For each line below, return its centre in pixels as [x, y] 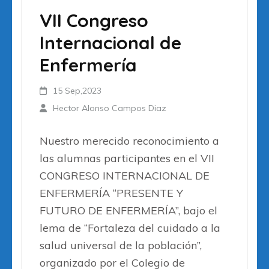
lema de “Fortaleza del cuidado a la [130, 228]
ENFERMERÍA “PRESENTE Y [111, 193]
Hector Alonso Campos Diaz [110, 108]
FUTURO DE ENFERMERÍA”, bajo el [128, 211]
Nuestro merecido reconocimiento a [129, 141]
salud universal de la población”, [121, 246]
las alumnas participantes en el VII [127, 159]
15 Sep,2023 [77, 91]
